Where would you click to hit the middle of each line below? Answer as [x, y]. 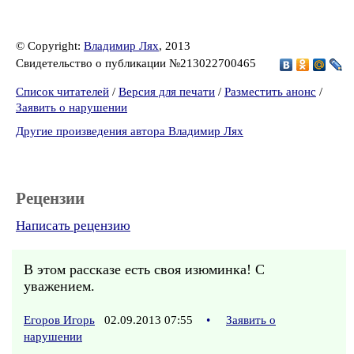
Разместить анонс [270, 92]
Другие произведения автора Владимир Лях [130, 131]
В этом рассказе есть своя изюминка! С [144, 269]
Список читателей [62, 92]
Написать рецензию [73, 226]
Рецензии [50, 198]
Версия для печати [167, 92]
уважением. [59, 286]
